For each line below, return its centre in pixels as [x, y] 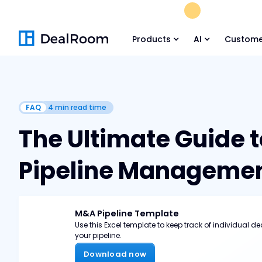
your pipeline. [98, 235]
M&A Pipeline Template [127, 213]
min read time [80, 107]
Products [152, 39]
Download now [115, 254]
